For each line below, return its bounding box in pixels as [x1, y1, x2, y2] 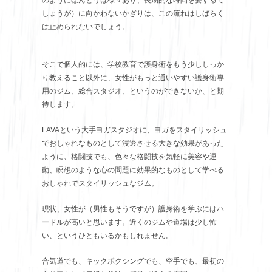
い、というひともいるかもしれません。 [42, 231, 173, 240]
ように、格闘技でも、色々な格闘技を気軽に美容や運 [42, 152, 217, 161]
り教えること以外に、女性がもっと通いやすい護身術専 [42, 73, 224, 82]
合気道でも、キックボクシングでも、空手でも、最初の [42, 256, 224, 265]
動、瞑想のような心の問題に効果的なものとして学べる [42, 165, 224, 174]
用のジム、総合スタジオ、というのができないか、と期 [42, 86, 224, 95]
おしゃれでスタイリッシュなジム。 [42, 178, 158, 188]
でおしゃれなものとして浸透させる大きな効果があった [42, 138, 224, 148]
